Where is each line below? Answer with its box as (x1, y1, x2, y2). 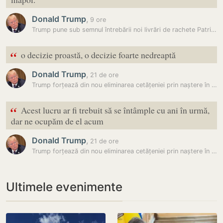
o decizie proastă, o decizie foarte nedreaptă (21, 49, 176, 61)
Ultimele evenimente (6, 180, 122, 194)
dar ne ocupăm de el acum (11, 115, 104, 127)
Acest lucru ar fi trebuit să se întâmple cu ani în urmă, (21, 104, 210, 116)
